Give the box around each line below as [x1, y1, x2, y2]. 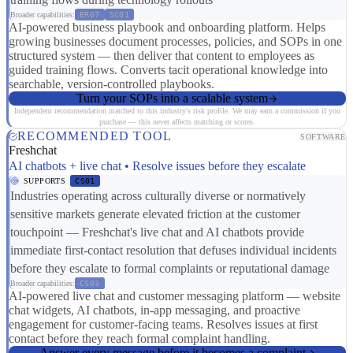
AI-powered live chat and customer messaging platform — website [9, 289, 340, 303]
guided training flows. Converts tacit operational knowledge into [9, 63, 328, 77]
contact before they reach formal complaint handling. [9, 332, 270, 346]
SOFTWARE [300, 132, 346, 141]
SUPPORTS [24, 176, 66, 186]
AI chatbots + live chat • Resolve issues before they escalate [9, 159, 306, 173]
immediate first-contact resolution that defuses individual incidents [10, 243, 336, 258]
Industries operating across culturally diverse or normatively [10, 189, 306, 203]
